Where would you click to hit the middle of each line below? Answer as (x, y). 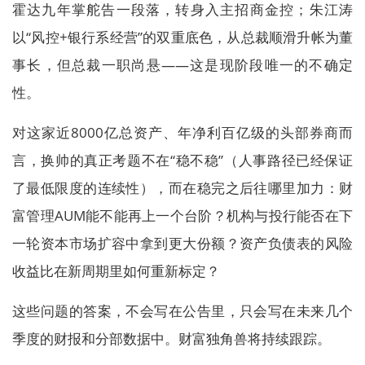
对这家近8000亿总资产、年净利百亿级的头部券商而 (182, 132)
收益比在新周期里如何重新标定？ (116, 271)
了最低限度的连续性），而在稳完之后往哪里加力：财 (182, 188)
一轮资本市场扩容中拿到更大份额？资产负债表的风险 (182, 243)
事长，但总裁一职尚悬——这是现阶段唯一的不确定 (182, 65)
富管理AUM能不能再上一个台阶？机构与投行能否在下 (182, 215)
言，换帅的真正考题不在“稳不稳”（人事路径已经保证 (182, 160)
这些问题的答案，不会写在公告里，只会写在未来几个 (182, 311)
